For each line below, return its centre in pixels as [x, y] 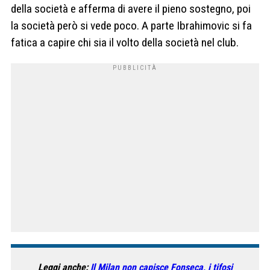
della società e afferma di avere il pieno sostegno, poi [131, 9]
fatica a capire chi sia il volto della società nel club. [125, 43]
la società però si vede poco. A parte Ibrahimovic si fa [131, 26]
